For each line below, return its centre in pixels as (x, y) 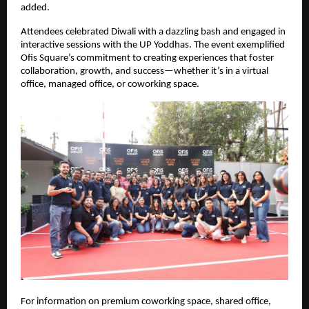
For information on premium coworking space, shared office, (146, 301)
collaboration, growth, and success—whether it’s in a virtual (144, 72)
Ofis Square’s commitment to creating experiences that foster (147, 59)
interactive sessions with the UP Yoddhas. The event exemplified (153, 46)
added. (35, 8)
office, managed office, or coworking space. (110, 85)
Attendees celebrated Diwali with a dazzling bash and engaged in (153, 32)
